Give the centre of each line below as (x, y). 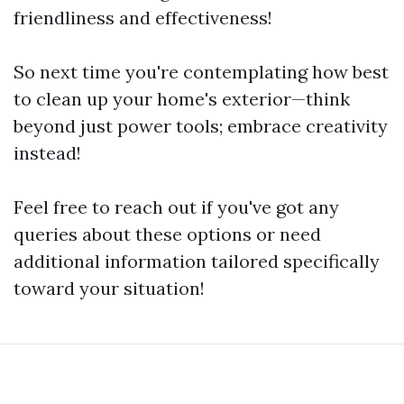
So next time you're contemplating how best (201, 72)
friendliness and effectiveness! (143, 18)
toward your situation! (109, 288)
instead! (47, 153)
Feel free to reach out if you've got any (176, 207)
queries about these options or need (167, 234)
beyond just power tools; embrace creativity (201, 126)
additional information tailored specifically (197, 261)
